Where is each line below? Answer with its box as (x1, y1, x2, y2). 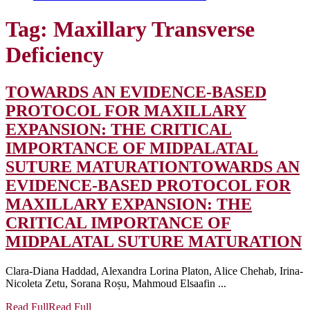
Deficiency (6, 42, 104, 68)
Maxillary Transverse (53, 17, 255, 42)
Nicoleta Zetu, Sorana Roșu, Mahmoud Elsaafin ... (6, 277, 226, 289)
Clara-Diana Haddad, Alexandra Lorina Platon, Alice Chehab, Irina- (6, 264, 303, 277)
